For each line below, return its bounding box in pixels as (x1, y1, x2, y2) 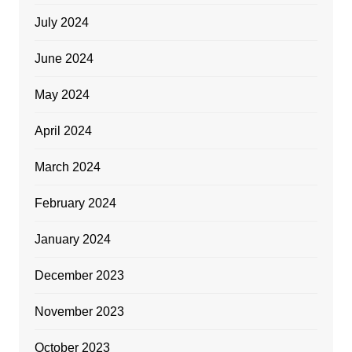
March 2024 (34, 159, 101, 174)
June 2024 (34, 51, 93, 65)
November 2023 (34, 304, 124, 318)
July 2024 (34, 15, 89, 29)
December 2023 (34, 268, 124, 282)
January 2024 (34, 232, 111, 246)
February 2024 (34, 196, 116, 210)
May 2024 (34, 87, 90, 101)
